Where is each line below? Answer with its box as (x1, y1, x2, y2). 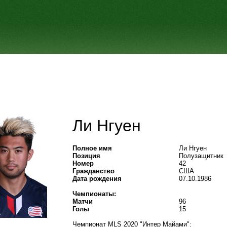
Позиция (72, 152, 100, 160)
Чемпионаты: (72, 190, 116, 198)
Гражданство (72, 167, 115, 175)
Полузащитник (179, 152, 223, 160)
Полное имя (72, 144, 112, 152)
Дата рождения (72, 175, 122, 182)
